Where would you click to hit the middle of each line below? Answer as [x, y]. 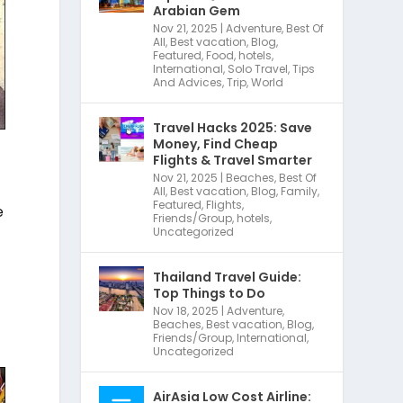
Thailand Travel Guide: [228, 277]
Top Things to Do [210, 293]
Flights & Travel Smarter [233, 160]
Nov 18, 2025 [186, 310]
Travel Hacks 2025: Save [233, 127]
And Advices [188, 82]
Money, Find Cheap [216, 143]
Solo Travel [258, 68]
